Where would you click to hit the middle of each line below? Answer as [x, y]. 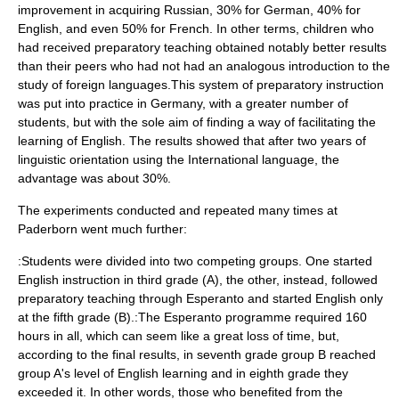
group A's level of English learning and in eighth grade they [183, 373]
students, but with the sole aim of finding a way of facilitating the [197, 122]
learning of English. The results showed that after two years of [192, 141]
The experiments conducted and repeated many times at [178, 210]
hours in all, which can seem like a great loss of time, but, [179, 336]
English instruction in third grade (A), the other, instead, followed [198, 280]
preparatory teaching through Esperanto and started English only [200, 298]
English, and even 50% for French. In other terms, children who [196, 28]
